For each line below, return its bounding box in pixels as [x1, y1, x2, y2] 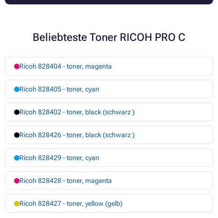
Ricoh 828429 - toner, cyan [19, 154, 99, 162]
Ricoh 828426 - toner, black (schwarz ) [19, 131, 135, 139]
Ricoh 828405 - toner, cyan [19, 85, 99, 93]
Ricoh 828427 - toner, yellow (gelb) [19, 200, 123, 208]
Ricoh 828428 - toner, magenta [19, 177, 112, 185]
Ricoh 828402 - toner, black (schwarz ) [19, 108, 135, 116]
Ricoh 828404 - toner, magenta [19, 62, 112, 71]
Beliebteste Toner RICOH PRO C [33, 31, 185, 44]
